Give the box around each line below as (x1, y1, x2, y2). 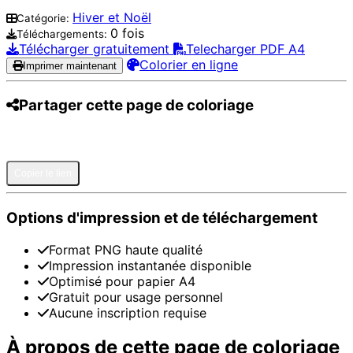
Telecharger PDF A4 (186, 40, 305, 57)
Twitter (129, 139, 160, 151)
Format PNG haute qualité (49, 241, 203, 258)
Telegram (238, 139, 279, 151)
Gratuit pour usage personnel (49, 288, 223, 305)
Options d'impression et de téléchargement (6, 208, 318, 227)
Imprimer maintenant (23, 59, 117, 72)
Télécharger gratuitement (19, 40, 173, 57)
